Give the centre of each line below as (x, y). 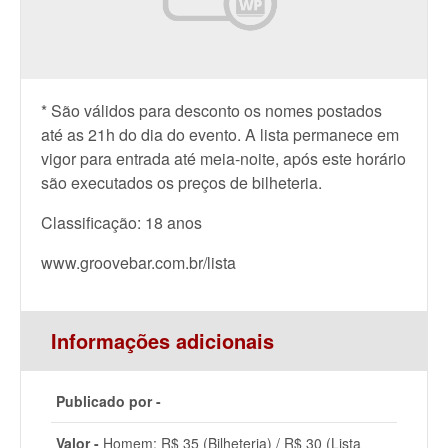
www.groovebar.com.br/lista (138, 262)
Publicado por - (108, 401)
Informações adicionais (162, 340)
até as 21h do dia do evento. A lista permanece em (220, 134)
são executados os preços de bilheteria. (181, 182)
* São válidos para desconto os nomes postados (211, 110)
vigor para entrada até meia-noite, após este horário (223, 158)
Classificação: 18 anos (121, 222)
